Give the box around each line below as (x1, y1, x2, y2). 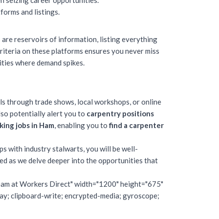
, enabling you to (54, 121, 109, 130)
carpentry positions (87, 109, 154, 118)
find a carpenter (109, 121, 164, 130)
